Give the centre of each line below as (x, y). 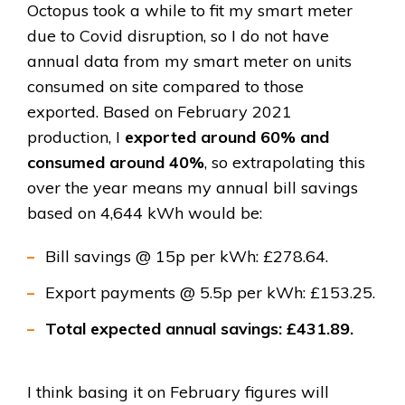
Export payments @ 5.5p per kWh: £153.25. (210, 293)
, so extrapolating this (285, 163)
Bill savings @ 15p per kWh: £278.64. (187, 257)
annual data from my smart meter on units (189, 61)
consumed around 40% (116, 163)
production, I (76, 137)
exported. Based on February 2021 (160, 112)
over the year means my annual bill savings (193, 188)
